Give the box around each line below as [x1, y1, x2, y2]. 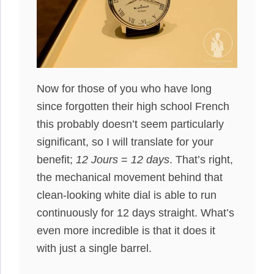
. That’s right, [169, 153, 233, 166]
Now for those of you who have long [37, 82, 212, 95]
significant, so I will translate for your [37, 135, 213, 148]
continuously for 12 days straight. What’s [37, 206, 234, 219]
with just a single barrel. [37, 242, 152, 254]
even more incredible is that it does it [37, 224, 215, 237]
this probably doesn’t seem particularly [37, 117, 224, 130]
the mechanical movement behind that [37, 171, 223, 183]
